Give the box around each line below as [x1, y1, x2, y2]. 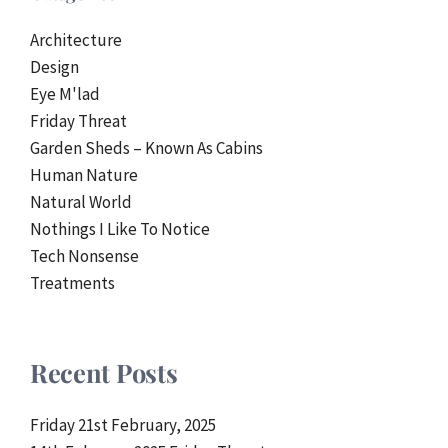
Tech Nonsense [30, 244, 139, 267]
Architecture [30, 28, 122, 51]
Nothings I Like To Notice [30, 217, 210, 240]
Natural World [30, 190, 132, 213]
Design [30, 55, 79, 78]
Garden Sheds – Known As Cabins [30, 136, 263, 159]
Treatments [30, 271, 115, 294]
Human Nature [30, 163, 138, 186]
